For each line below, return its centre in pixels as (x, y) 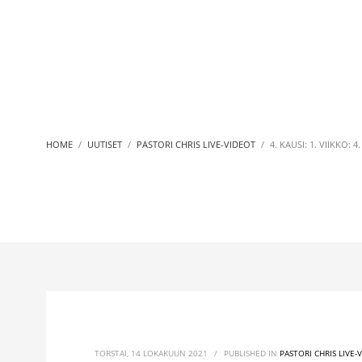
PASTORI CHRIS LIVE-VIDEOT (196, 144)
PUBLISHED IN (252, 353)
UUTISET (105, 144)
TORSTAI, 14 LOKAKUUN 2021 (151, 353)
